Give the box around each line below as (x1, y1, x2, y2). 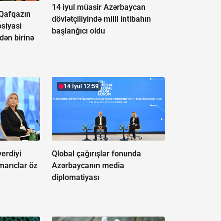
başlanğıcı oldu (51, 26, 105, 36)
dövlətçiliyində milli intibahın (51, 14, 151, 24)
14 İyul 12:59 (63, 82, 99, 90)
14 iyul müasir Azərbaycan (51, 2, 146, 12)
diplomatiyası (51, 172, 99, 182)
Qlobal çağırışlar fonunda (51, 148, 141, 158)
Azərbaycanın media (51, 160, 124, 170)
